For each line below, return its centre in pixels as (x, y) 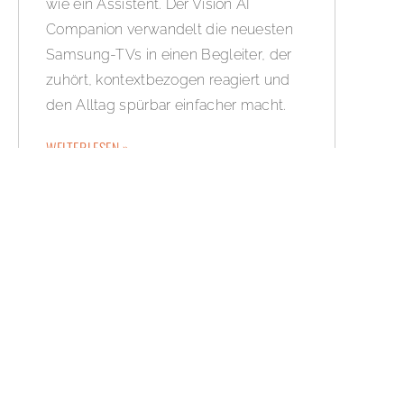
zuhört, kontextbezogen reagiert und (168, 80)
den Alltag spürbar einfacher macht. (166, 106)
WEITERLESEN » (88, 148)
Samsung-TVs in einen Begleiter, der (169, 55)
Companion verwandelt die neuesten (170, 30)
